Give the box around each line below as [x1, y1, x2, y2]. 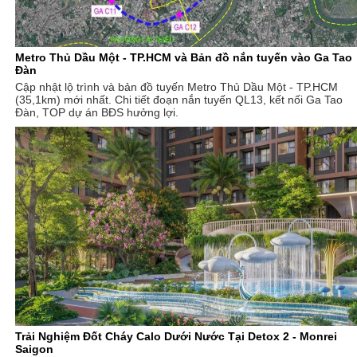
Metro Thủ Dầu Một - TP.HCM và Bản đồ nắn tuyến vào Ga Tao [14, 51, 352, 65]
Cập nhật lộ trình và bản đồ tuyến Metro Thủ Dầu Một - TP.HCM [14, 80, 338, 94]
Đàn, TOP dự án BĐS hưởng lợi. [14, 106, 178, 120]
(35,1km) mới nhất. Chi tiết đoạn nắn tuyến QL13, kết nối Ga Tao [14, 93, 343, 107]
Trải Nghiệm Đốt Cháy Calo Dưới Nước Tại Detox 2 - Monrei [14, 330, 337, 343]
